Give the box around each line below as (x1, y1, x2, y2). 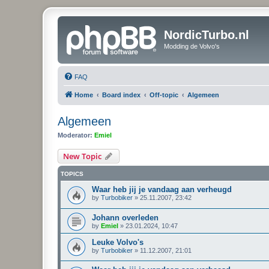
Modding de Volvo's (164, 43, 220, 50)
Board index (102, 91, 141, 98)
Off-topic (150, 91, 178, 98)
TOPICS (61, 171, 83, 177)
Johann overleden (92, 213, 159, 222)
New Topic (63, 151, 101, 162)
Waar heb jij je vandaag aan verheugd (92, 185, 232, 194)
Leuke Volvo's (92, 237, 144, 247)
